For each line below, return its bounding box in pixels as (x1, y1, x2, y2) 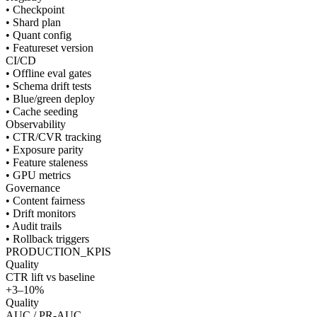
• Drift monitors (6, 207, 76, 219)
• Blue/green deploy (6, 92, 95, 105)
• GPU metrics (6, 168, 71, 181)
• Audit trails (6, 219, 62, 232)
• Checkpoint (6, 3, 64, 16)
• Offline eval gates (6, 67, 91, 79)
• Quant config (6, 28, 71, 41)
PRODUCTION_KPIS (6, 245, 111, 258)
